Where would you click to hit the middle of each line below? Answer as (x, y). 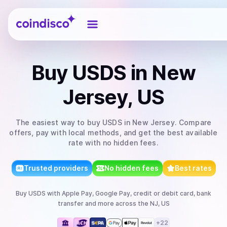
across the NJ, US (142, 203)
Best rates (193, 168)
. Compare (193, 122)
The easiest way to (51, 122)
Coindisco (34, 17)
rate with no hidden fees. (113, 143)
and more (99, 203)
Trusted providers (56, 168)
